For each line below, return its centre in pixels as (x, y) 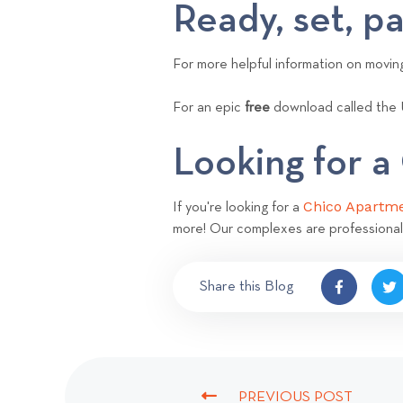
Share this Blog (247, 287)
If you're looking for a (238, 207)
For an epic (209, 107)
